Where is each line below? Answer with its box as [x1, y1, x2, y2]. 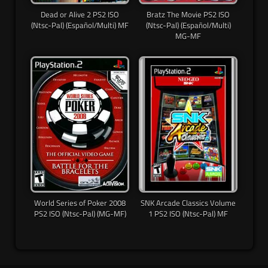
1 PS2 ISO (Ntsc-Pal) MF [148, 208, 228, 220]
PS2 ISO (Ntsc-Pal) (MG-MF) [33, 208, 126, 220]
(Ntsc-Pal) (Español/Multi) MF [31, 19, 129, 31]
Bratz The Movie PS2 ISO [147, 8, 230, 20]
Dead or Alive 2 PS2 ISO [41, 8, 119, 20]
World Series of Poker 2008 [34, 197, 126, 209]
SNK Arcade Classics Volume [141, 197, 236, 209]
